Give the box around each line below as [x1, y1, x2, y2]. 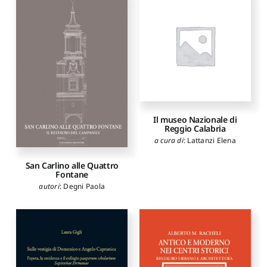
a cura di [154, 135, 184, 146]
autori [39, 181, 60, 192]
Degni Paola [63, 181, 105, 192]
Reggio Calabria [164, 123, 226, 135]
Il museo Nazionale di [153, 114, 237, 126]
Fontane [55, 169, 88, 181]
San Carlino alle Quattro [25, 160, 119, 172]
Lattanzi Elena [187, 135, 236, 146]
